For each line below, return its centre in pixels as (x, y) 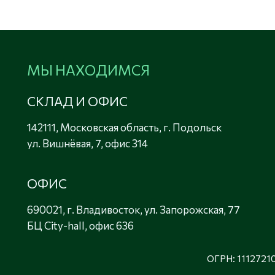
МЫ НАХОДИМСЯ (88, 70)
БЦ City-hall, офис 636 (80, 226)
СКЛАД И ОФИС (77, 101)
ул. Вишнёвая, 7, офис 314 (87, 144)
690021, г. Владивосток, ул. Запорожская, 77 (134, 210)
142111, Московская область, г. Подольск (125, 128)
